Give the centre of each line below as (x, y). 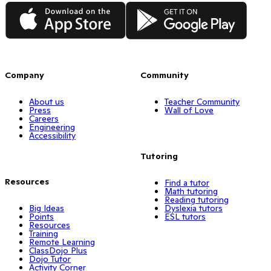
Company (24, 75)
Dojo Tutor (50, 259)
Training (44, 233)
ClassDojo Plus (58, 250)
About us (47, 101)
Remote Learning (62, 242)
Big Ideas (47, 208)
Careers (44, 118)
